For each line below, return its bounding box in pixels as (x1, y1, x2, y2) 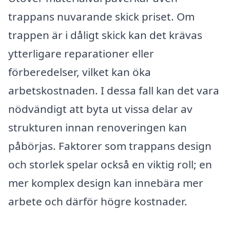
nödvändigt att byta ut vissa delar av (8, 102, 193, 117)
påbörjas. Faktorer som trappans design (8, 139, 212, 154)
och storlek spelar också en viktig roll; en (8, 157, 212, 172)
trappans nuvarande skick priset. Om (8, 9, 195, 24)
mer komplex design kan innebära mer (8, 176, 203, 190)
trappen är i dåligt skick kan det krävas (8, 28, 202, 43)
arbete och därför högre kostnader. (8, 194, 187, 209)
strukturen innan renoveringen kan (8, 120, 187, 135)
